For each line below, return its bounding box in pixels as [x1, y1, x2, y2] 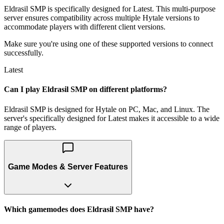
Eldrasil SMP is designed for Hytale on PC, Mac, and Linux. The [4, 104, 209, 113]
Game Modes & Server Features [8, 162, 128, 171]
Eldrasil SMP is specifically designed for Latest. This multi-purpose [4, 4, 215, 13]
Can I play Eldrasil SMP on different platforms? [4, 85, 167, 94]
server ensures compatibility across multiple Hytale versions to [4, 13, 199, 22]
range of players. [4, 122, 56, 131]
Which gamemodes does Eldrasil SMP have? [4, 205, 154, 214]
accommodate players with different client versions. [4, 22, 165, 31]
